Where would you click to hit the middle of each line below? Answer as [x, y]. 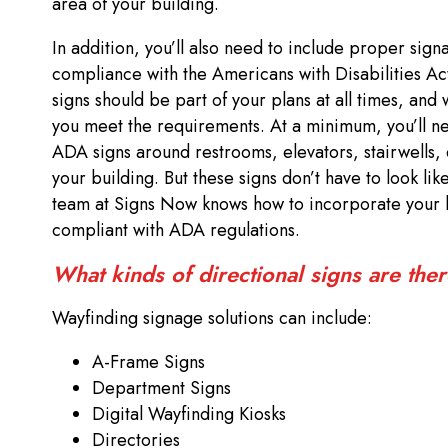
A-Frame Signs [151, 361]
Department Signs [164, 387]
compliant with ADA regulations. [178, 229]
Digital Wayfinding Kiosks [191, 413]
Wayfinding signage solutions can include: [214, 317]
